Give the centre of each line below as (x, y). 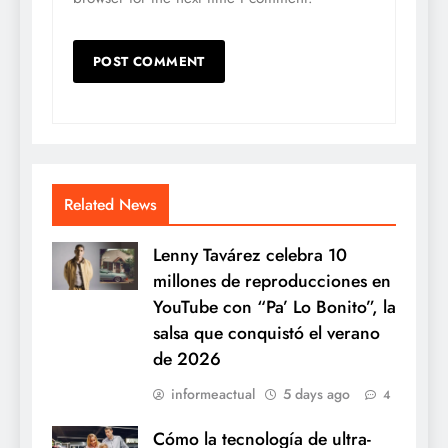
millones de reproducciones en (272, 280)
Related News (110, 204)
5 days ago (316, 393)
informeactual (213, 393)
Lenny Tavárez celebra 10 (250, 254)
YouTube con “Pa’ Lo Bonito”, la (274, 306)
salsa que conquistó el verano (266, 332)
